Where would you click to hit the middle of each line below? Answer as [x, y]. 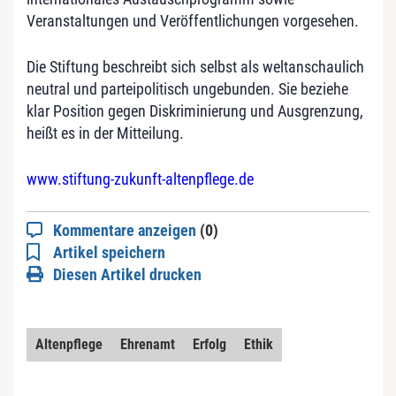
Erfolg [209, 344]
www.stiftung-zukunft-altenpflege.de [140, 179]
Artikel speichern [109, 252]
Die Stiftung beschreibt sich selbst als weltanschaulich [195, 66]
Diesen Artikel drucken [127, 274]
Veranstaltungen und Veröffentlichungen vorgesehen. [193, 20]
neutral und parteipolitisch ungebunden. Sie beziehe [187, 88]
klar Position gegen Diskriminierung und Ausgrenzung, [195, 110]
